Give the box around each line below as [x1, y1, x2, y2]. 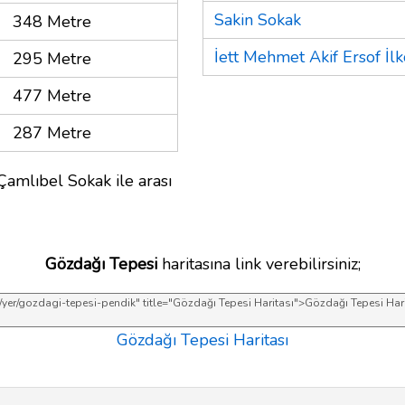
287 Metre [13, 121, 91, 144]
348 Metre [13, 10, 91, 33]
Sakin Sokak [214, 8, 301, 31]
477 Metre [13, 84, 91, 107]
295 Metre [13, 47, 91, 70]
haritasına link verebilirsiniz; [156, 252, 361, 275]
